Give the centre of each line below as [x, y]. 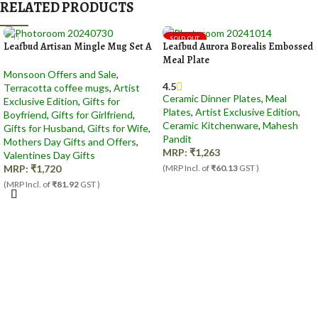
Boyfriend [25, 115]
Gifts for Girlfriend [92, 115]
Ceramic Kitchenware [210, 126]
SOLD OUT [185, 39]
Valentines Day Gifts [49, 155]
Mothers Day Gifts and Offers [70, 142]
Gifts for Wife [118, 128]
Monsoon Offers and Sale [60, 75]
